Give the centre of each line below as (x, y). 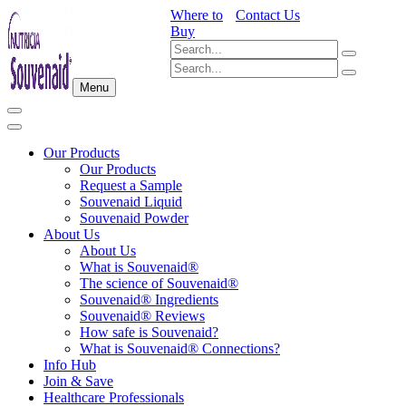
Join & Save (78, 381)
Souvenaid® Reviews (142, 316)
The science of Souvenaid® (159, 283)
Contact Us (267, 15)
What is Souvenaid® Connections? (180, 348)
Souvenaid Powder (134, 218)
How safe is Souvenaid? (149, 332)
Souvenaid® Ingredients (149, 300)
